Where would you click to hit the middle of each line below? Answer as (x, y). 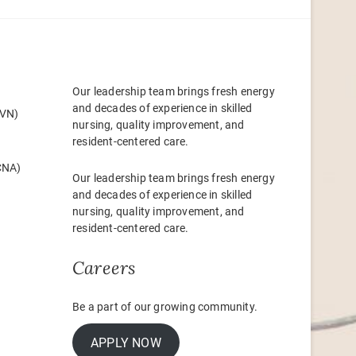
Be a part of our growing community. (165, 307)
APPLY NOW (126, 342)
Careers (104, 268)
